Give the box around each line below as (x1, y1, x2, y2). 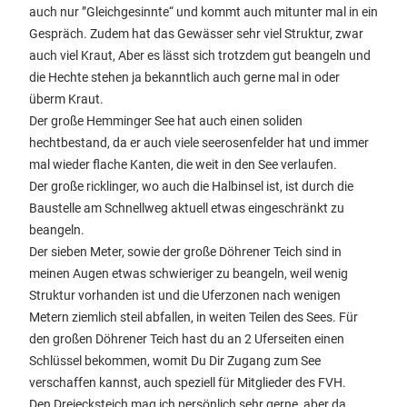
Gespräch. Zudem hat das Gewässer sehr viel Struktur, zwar (29, 26, 363, 41)
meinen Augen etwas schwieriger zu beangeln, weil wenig (29, 266, 348, 281)
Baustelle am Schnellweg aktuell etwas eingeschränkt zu (29, 201, 344, 215)
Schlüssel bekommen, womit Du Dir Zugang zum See (29, 353, 321, 368)
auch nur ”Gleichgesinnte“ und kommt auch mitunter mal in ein (29, 5, 378, 19)
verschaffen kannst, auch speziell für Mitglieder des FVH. (29, 375, 346, 390)
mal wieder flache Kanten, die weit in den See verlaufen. (29, 157, 337, 172)
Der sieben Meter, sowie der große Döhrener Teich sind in (29, 244, 342, 259)
